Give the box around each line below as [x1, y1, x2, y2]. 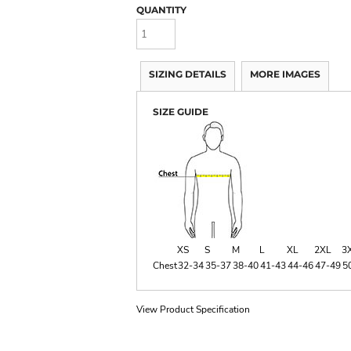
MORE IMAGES [250, 67, 320, 80]
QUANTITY [136, 4, 186, 16]
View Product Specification [136, 302, 250, 316]
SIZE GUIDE [153, 105, 208, 118]
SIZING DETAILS [149, 67, 226, 80]
